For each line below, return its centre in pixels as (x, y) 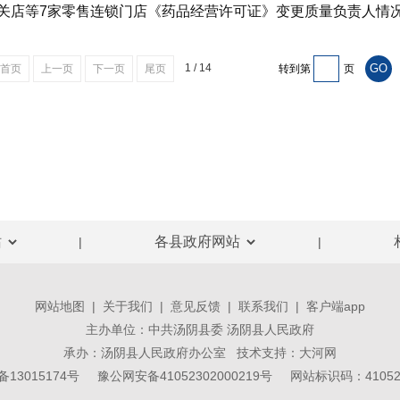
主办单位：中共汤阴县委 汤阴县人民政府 (200, 329)
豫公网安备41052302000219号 (184, 376)
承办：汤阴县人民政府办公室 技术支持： (181, 353)
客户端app (336, 306)
